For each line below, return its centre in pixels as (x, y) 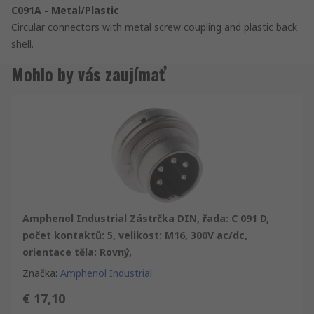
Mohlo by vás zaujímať (89, 73)
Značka (39, 273)
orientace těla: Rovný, (77, 252)
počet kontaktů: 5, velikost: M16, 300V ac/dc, (135, 235)
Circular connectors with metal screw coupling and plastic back (154, 27)
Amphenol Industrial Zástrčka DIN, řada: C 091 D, (146, 218)
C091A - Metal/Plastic (65, 10)
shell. (22, 43)
